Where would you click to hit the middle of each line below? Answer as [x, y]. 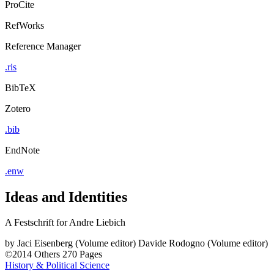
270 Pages [82, 254]
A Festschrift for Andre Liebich [65, 223]
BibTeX [20, 87]
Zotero [18, 108]
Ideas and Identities [66, 197]
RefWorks [24, 25]
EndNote [22, 150]
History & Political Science [57, 265]
